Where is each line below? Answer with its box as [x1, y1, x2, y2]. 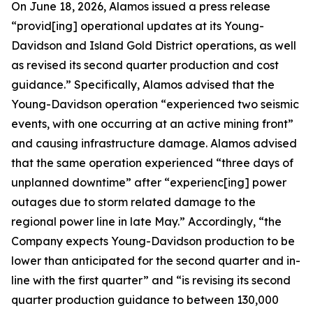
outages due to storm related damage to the [11, 195, 256, 209]
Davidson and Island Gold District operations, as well [11, 38, 296, 52]
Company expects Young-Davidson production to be [11, 234, 295, 248]
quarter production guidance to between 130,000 [11, 293, 279, 307]
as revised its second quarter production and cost [11, 58, 279, 72]
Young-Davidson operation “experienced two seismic [11, 97, 299, 111]
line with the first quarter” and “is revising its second [11, 273, 291, 287]
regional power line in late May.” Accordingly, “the [11, 214, 282, 228]
